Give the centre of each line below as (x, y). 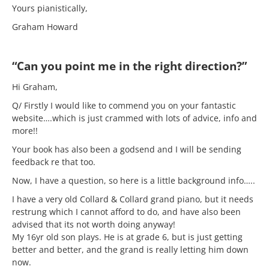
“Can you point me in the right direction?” (129, 66)
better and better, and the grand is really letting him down (130, 249)
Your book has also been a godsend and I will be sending (127, 149)
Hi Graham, (35, 87)
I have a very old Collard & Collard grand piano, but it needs (133, 199)
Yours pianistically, (50, 8)
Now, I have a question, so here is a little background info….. (134, 180)
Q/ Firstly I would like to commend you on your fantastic (124, 105)
